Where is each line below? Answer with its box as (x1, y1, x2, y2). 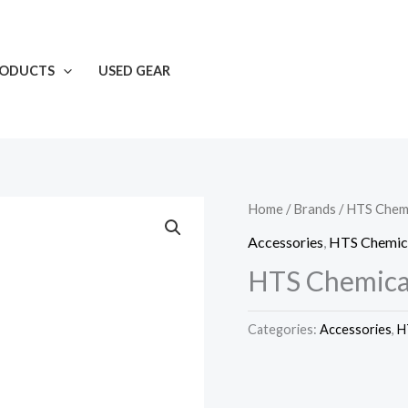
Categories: (248, 321, 320, 337)
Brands (293, 200, 336, 217)
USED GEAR (97, 62, 170, 78)
